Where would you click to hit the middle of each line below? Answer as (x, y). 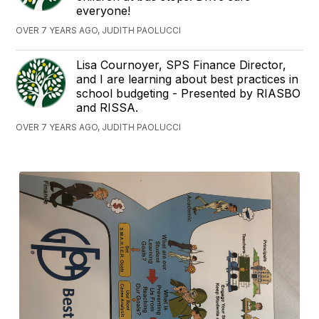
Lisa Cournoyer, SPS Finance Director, (182, 64)
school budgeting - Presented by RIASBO (189, 93)
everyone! (104, 10)
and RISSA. (108, 107)
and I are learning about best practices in (188, 79)
